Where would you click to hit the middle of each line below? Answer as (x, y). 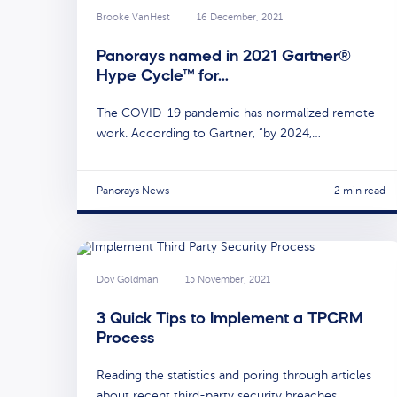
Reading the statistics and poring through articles (234, 375)
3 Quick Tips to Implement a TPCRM (230, 318)
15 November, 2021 (228, 280)
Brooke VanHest (133, 18)
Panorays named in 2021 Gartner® (224, 55)
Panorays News (133, 191)
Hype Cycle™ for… (163, 75)
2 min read (360, 191)
